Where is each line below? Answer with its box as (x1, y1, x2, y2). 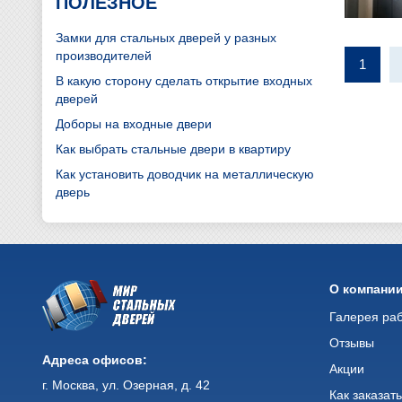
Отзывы (329, 335, 375, 350)
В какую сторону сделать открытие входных (56, 73, 312, 88)
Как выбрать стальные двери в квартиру (56, 141, 291, 156)
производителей (56, 48, 152, 63)
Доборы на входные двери (56, 116, 212, 131)
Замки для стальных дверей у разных (56, 30, 276, 45)
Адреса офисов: (42, 352, 147, 367)
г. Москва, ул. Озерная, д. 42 (42, 377, 210, 392)
